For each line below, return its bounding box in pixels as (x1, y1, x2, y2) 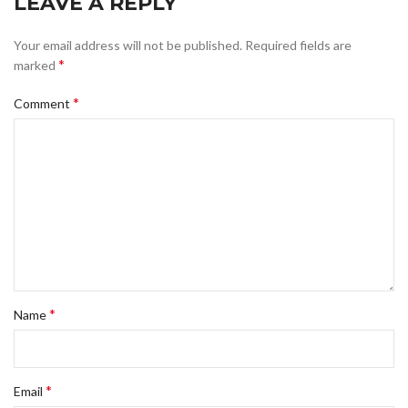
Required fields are (245, 37, 352, 54)
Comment (14, 96, 73, 112)
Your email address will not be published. (14, 37, 242, 54)
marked (14, 57, 58, 74)
